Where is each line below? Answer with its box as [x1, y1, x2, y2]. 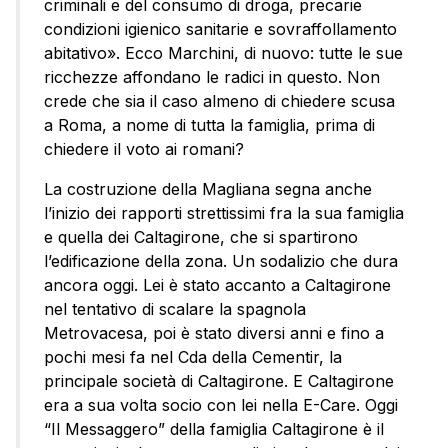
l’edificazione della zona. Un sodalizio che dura [44, 251, 398, 272]
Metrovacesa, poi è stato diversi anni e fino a [44, 323, 384, 344]
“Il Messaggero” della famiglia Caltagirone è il [44, 419, 384, 440]
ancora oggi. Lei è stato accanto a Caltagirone [44, 275, 391, 296]
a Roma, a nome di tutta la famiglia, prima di [44, 115, 375, 136]
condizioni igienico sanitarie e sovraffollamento [44, 19, 397, 40]
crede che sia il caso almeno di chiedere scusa [44, 91, 395, 112]
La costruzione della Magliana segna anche [44, 179, 372, 200]
